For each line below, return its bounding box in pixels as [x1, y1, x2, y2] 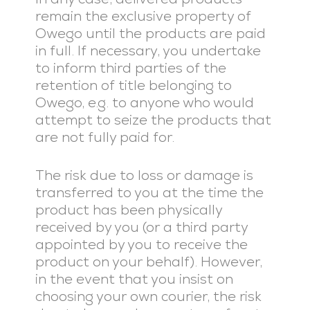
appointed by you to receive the [35, 235, 248, 253]
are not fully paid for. [35, 128, 174, 146]
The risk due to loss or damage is [35, 166, 253, 184]
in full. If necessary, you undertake [35, 42, 261, 60]
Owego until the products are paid [35, 24, 266, 42]
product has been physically [35, 201, 222, 219]
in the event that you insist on [35, 270, 233, 288]
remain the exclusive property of [35, 7, 251, 25]
